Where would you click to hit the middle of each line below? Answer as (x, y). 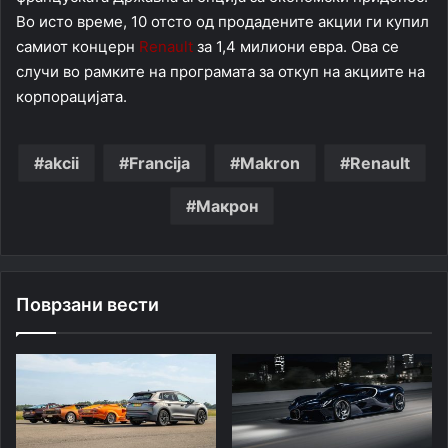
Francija (159, 163)
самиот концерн (77, 47)
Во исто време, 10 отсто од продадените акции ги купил (222, 22)
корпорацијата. (71, 97)
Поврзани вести (87, 305)
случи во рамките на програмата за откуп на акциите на (220, 72)
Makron (269, 163)
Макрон (226, 206)
